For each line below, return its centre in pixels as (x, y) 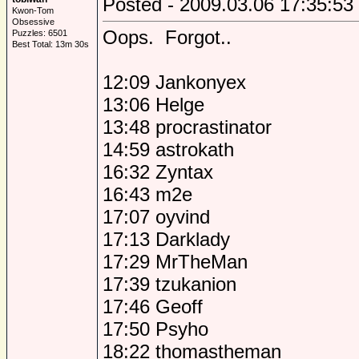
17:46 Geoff (153, 307)
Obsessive (33, 22)
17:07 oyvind (156, 217)
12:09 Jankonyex (174, 82)
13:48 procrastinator (187, 127)
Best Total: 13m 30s (50, 44)
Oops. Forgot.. (167, 37)
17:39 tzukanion (169, 284)
